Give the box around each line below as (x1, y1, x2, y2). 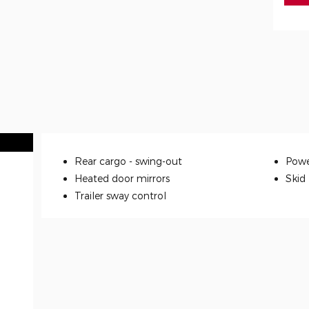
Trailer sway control (74, 189, 166, 201)
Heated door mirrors (74, 172, 170, 184)
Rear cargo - (74, 154, 135, 167)
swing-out (135, 154, 182, 167)
